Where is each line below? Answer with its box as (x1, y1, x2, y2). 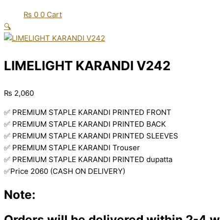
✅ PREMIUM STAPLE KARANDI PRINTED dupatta (4, 155, 172, 164)
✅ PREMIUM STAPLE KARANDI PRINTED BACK (4, 119, 166, 129)
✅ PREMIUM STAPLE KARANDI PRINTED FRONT (4, 108, 171, 117)
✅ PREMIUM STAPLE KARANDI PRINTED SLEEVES (4, 131, 178, 140)
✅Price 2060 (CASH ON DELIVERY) (4, 166, 125, 176)
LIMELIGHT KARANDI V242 (4, 58, 170, 73)
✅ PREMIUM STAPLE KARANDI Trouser (4, 143, 140, 152)
